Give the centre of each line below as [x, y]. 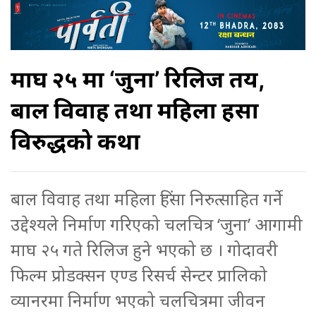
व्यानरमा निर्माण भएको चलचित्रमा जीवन [138, 300]
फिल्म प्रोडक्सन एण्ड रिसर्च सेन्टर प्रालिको [139, 274]
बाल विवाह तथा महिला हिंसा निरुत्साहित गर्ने [147, 198]
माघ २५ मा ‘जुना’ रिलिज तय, [138, 79]
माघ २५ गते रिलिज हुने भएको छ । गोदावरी [144, 249]
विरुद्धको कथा [75, 141]
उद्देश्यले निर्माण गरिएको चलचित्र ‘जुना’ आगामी [157, 224]
